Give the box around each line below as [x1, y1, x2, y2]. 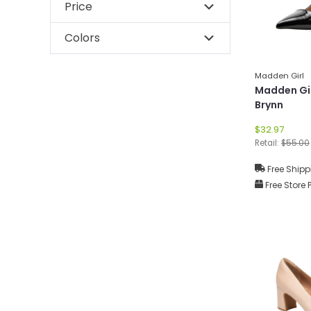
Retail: [255, 137, 281, 149]
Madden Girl [255, 69, 304, 81]
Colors [65, 29, 100, 46]
